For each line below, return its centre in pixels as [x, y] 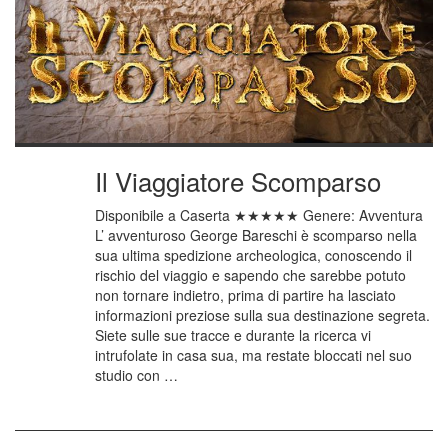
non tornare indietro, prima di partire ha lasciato [245, 295]
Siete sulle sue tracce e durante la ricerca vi [233, 335]
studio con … [136, 375]
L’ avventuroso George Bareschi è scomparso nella [256, 235]
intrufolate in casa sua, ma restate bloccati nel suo [253, 355]
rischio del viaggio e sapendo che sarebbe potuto [250, 275]
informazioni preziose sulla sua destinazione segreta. [262, 315]
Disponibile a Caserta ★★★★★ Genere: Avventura [259, 215]
